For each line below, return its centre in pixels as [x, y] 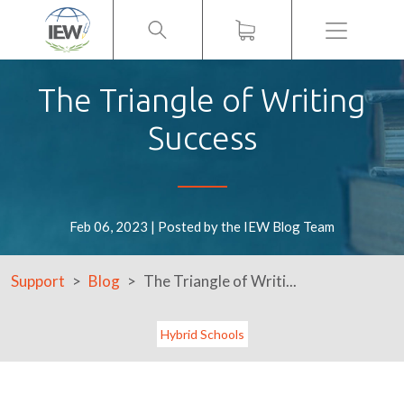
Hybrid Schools [202, 334]
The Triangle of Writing [202, 100]
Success [202, 138]
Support [38, 281]
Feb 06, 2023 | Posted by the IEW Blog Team [202, 226]
